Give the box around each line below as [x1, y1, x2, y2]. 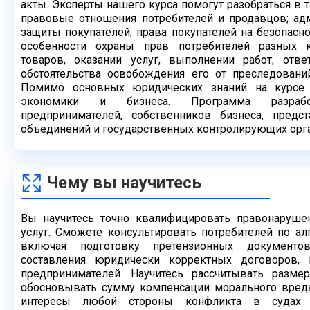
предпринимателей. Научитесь [21, 267, 192, 280]
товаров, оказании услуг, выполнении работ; [21, 53, 283, 66]
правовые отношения [21, 12, 142, 25]
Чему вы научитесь [46, 173, 201, 192]
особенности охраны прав [21, 39, 179, 53]
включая [21, 239, 80, 253]
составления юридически [21, 253, 169, 266]
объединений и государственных [21, 122, 197, 136]
